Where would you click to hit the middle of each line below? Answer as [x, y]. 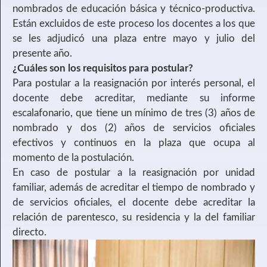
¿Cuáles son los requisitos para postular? [103, 69]
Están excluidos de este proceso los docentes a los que [134, 24]
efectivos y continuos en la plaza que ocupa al [134, 143]
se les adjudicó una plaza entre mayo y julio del [134, 39]
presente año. [42, 54]
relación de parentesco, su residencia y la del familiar [134, 218]
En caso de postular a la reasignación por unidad [134, 173]
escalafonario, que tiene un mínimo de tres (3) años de [134, 113]
